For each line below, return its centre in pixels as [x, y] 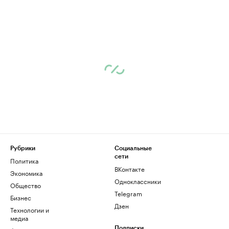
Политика [24, 161]
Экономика [26, 173]
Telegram [128, 193]
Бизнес [21, 197]
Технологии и [30, 210]
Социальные [133, 148]
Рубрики [23, 148]
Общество [26, 185]
